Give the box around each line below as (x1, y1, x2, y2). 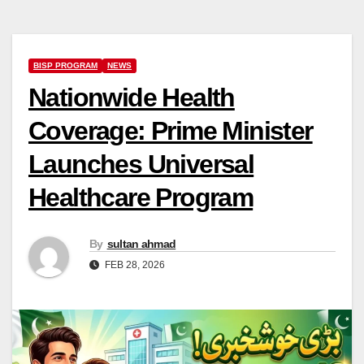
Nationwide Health (28, 82, 235, 112)
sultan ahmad (106, 237, 176, 251)
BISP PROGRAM (33, 60, 97, 70)
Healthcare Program (28, 182, 253, 212)
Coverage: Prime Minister (28, 115, 313, 145)
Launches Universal (28, 149, 254, 179)
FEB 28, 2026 (102, 259, 165, 271)
